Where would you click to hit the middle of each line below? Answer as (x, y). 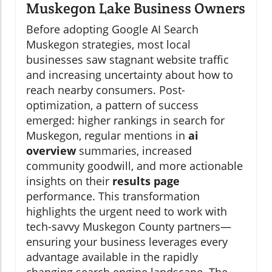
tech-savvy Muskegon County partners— (129, 226)
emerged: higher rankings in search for (125, 120)
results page (146, 181)
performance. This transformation (113, 196)
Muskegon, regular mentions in (107, 135)
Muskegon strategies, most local (108, 44)
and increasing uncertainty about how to (130, 74)
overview (51, 150)
